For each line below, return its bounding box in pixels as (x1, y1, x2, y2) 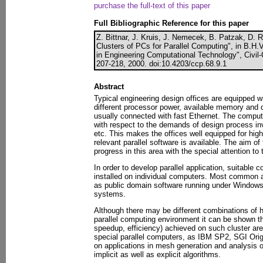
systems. (94, 190, 126, 198)
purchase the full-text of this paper (94, 1, 210, 10)
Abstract (94, 82, 124, 91)
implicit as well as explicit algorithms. (94, 250, 221, 259)
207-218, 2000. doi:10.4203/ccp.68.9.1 (96, 59, 227, 68)
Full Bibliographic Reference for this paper (94, 19, 249, 28)
